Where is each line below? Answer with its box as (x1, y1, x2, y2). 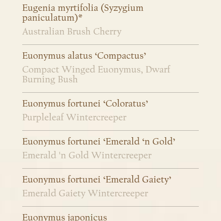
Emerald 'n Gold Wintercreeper (22, 150, 151, 161)
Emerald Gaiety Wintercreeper (22, 188, 148, 199)
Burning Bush (22, 74, 78, 85)
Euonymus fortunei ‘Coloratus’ (22, 98, 148, 110)
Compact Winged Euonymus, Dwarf (22, 64, 170, 75)
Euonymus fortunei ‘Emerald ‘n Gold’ (22, 136, 175, 147)
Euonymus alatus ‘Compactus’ (22, 50, 146, 62)
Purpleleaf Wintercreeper (22, 112, 126, 123)
